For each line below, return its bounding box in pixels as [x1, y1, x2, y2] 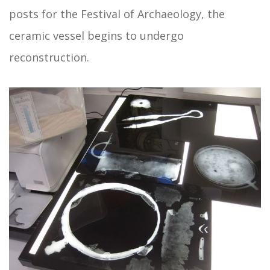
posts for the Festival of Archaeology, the [9, 7, 225, 21]
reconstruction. [9, 50, 89, 64]
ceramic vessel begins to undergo [9, 28, 184, 43]
